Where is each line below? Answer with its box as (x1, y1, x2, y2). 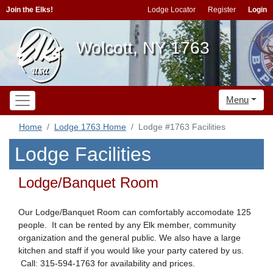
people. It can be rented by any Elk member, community (18, 220, 236, 230)
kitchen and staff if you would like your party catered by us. (18, 246, 244, 255)
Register (208, 5, 236, 14)
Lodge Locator (147, 5, 196, 14)
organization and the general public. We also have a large (18, 233, 241, 243)
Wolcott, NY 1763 (76, 38, 210, 57)
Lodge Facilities (15, 143, 151, 165)
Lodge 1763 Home (54, 122, 126, 132)
